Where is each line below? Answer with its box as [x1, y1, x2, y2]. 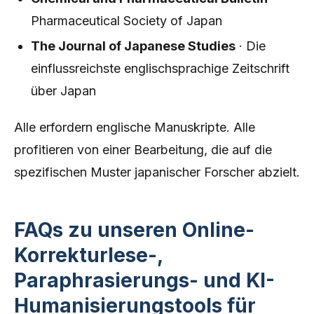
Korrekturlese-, [14, 243, 163, 267]
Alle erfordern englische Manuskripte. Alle [14, 120, 255, 135]
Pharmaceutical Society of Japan [31, 13, 222, 28]
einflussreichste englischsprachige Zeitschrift [31, 61, 289, 76]
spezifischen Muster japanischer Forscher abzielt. [14, 165, 300, 179]
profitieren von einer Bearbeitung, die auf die [14, 142, 272, 157]
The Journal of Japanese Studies [31, 39, 235, 53]
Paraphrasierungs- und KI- [14, 268, 275, 292]
